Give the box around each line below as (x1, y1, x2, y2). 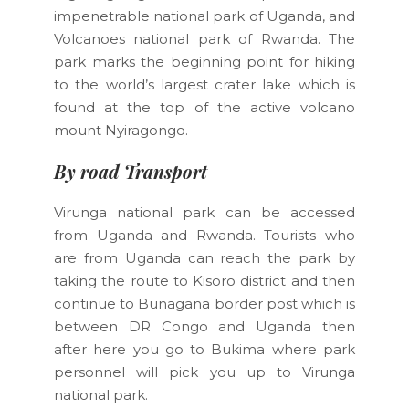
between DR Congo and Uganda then (54, 317, 355, 335)
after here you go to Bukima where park (54, 340, 355, 358)
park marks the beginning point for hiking (54, 52, 355, 70)
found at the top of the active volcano (54, 98, 355, 116)
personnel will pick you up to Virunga (54, 362, 355, 381)
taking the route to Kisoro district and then (54, 271, 355, 289)
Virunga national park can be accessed (54, 203, 355, 221)
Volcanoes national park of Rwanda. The (54, 29, 355, 47)
